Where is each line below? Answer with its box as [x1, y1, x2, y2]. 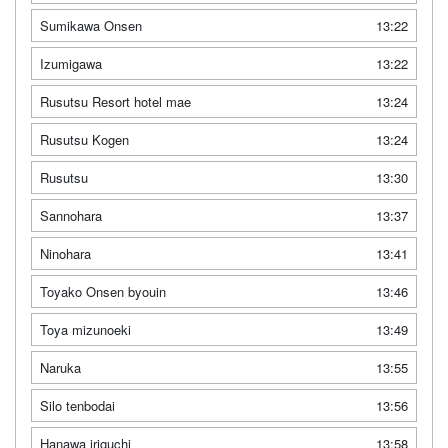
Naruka [40, 358, 81, 378]
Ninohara [40, 244, 91, 264]
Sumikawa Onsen [40, 16, 142, 36]
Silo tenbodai [40, 396, 115, 416]
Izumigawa [40, 54, 102, 74]
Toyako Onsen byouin [40, 282, 166, 302]
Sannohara [40, 206, 102, 226]
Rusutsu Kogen [40, 130, 129, 150]
